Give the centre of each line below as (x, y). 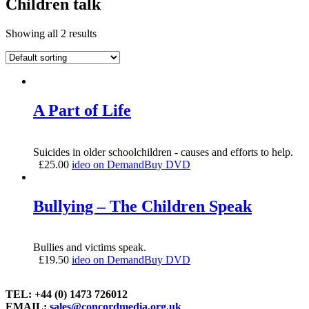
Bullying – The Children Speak (142, 206)
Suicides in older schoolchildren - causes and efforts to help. (163, 152)
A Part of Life (82, 110)
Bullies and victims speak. (90, 248)
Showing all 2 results (51, 33)
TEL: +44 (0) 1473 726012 (67, 295)
